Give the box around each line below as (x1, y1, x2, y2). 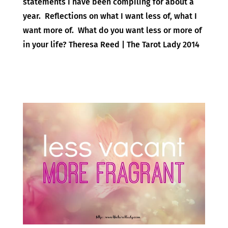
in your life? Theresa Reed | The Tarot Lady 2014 (22, 39, 199, 49)
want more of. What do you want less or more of (22, 25, 202, 35)
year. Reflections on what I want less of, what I (22, 11, 197, 21)
